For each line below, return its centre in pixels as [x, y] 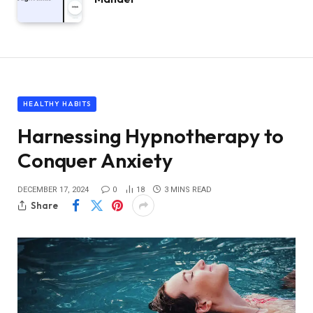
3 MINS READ [188, 190]
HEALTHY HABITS [57, 104]
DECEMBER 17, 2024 [53, 190]
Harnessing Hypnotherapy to [151, 136]
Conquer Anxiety [95, 161]
